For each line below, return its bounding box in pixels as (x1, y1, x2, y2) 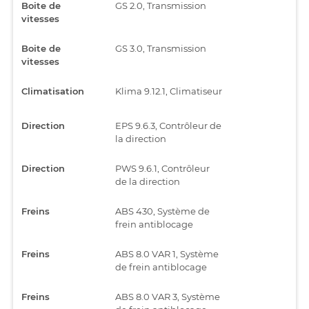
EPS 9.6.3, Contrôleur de (115, 119, 221, 131)
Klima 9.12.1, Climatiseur (115, 85, 222, 97)
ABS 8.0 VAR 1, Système (115, 248, 219, 259)
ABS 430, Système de (115, 205, 210, 217)
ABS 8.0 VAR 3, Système (115, 290, 220, 302)
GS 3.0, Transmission (115, 42, 206, 54)
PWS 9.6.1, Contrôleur (115, 162, 210, 174)
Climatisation (21, 85, 84, 97)
